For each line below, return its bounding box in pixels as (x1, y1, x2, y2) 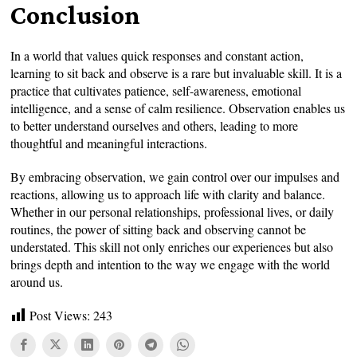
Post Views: (29, 306, 91, 324)
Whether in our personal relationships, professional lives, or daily (10, 202, 335, 220)
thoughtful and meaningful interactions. (10, 134, 208, 151)
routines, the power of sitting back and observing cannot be (10, 220, 307, 237)
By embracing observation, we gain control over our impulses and (10, 167, 340, 185)
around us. (10, 273, 64, 290)
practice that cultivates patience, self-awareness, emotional (10, 81, 302, 99)
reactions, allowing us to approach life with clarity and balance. (10, 185, 326, 202)
